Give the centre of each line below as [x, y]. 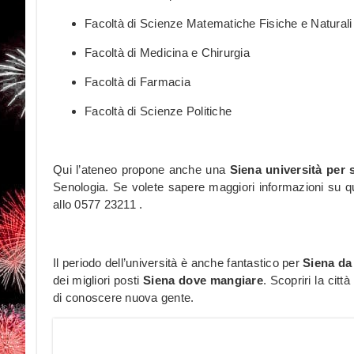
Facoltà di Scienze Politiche [158, 111]
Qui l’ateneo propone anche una [141, 170]
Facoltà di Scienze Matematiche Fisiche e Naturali [218, 24]
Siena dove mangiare [203, 281]
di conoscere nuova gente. [124, 298]
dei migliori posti [98, 281]
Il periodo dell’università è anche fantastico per [178, 263]
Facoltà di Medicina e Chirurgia [167, 53]
